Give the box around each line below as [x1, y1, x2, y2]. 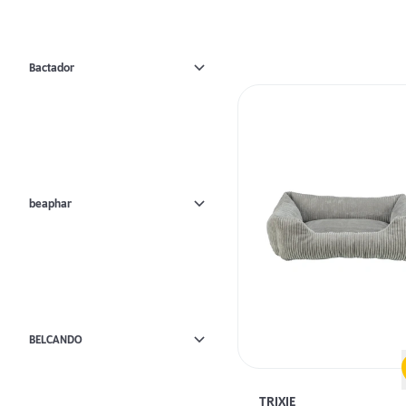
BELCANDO [29, 333, 82, 346]
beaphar [29, 197, 72, 210]
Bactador [29, 61, 74, 74]
